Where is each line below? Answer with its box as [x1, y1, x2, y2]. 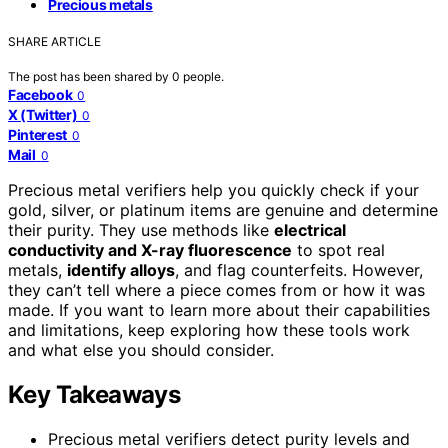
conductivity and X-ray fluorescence [8, 239, 292, 260]
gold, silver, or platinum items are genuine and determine [8, 199, 438, 220]
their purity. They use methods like [8, 219, 274, 240]
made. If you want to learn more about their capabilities [8, 299, 430, 320]
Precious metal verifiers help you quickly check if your [8, 179, 419, 200]
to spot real [292, 239, 385, 260]
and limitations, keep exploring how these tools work [8, 319, 410, 340]
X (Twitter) [8, 105, 78, 123]
